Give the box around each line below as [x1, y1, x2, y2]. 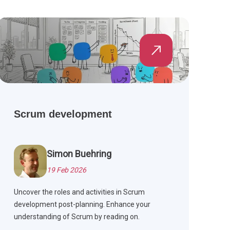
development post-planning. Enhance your [13, 200, 150, 209]
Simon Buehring [46, 148, 111, 160]
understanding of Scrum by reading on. [13, 213, 140, 221]
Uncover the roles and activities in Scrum [13, 188, 145, 197]
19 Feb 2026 [46, 166, 86, 175]
